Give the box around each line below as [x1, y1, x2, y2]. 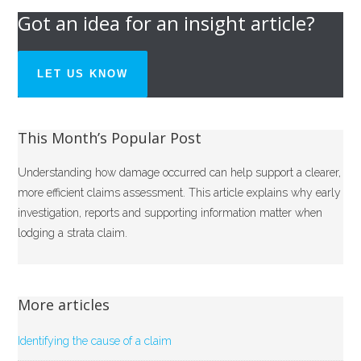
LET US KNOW [37, 68, 129, 81]
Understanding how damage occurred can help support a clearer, [18, 166, 342, 180]
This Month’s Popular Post [18, 128, 202, 148]
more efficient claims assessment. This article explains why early [18, 186, 342, 200]
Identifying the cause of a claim [18, 334, 172, 348]
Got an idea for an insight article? [18, 10, 316, 37]
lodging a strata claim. [18, 226, 128, 240]
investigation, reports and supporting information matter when [18, 206, 323, 220]
